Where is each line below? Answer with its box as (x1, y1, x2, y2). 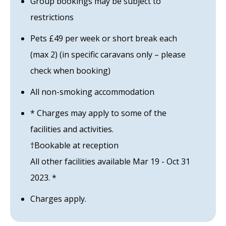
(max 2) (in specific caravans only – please (30, 49, 186, 60)
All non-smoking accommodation (30, 86, 154, 97)
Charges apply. (30, 193, 86, 204)
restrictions (30, 12, 74, 23)
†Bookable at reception (30, 140, 119, 151)
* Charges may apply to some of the (30, 107, 166, 119)
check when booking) (30, 65, 110, 76)
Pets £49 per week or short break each (30, 33, 177, 44)
